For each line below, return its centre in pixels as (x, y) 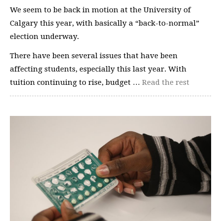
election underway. (44, 36)
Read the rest (166, 82)
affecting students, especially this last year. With (98, 69)
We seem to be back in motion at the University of (100, 10)
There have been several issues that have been (94, 56)
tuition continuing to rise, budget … (76, 82)
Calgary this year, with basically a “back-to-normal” (105, 23)
